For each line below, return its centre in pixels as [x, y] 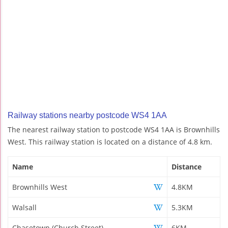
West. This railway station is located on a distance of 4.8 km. [110, 141]
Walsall [24, 207]
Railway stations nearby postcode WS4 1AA [87, 115]
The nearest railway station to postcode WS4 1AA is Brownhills [114, 129]
